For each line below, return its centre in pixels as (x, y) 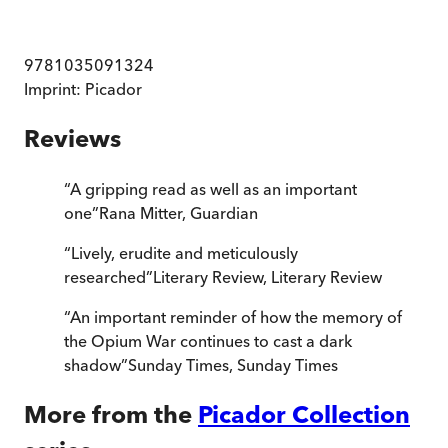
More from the (108, 415)
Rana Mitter (140, 213)
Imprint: (54, 89)
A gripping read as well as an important (213, 189)
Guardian (224, 213)
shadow (92, 365)
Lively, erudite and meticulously (184, 253)
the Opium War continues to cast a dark (208, 341)
